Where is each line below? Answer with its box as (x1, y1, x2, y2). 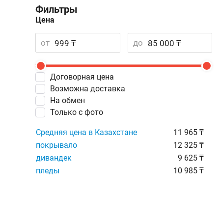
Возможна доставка (55, 84, 125, 93)
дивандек (36, 153, 72, 163)
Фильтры (35, 3, 78, 15)
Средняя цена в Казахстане (36, 128, 137, 137)
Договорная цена (56, 72, 114, 82)
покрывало (36, 140, 77, 150)
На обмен (55, 96, 85, 105)
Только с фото (55, 108, 103, 117)
